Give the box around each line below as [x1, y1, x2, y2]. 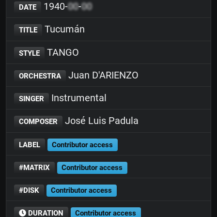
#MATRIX [18, 163, 50, 172]
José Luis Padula [62, 115, 139, 127]
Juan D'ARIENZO [65, 69, 139, 81]
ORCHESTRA [18, 71, 61, 80]
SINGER [18, 94, 44, 103]
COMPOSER [18, 117, 58, 126]
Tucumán [42, 23, 85, 35]
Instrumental [48, 92, 107, 104]
